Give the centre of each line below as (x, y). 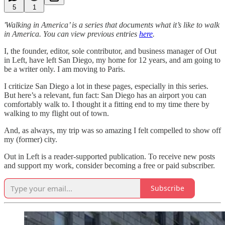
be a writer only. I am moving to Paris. (65, 69)
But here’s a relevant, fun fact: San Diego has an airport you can (105, 95)
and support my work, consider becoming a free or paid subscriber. (109, 165)
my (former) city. (31, 139)
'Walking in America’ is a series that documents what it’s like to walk (112, 25)
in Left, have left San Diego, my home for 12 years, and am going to (112, 60)
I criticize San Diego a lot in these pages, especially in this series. (106, 86)
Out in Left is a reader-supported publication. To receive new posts (109, 156)
